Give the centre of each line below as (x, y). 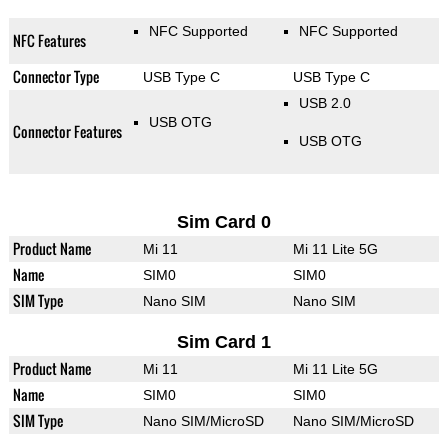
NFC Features (49, 41)
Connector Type (55, 77)
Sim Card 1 (223, 342)
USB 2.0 (324, 103)
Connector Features (67, 132)
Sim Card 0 (223, 222)
